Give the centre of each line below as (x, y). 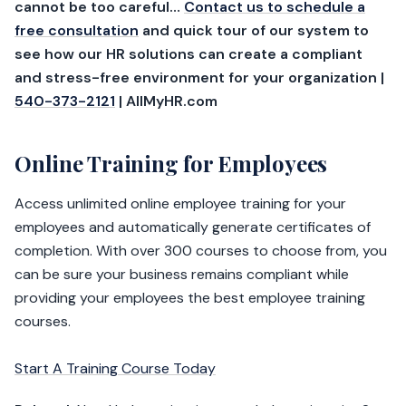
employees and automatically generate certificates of (193, 227)
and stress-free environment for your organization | (199, 78)
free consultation (77, 31)
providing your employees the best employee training (190, 298)
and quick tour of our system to (254, 31)
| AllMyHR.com (166, 101)
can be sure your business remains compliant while (182, 275)
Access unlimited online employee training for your (180, 204)
